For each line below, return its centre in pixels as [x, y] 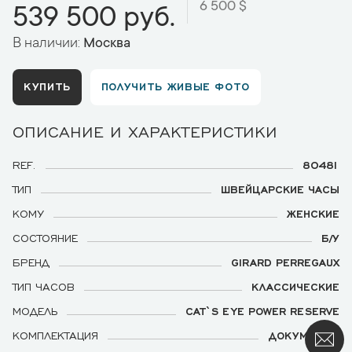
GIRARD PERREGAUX [285, 262]
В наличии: [48, 44]
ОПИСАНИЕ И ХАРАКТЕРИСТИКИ [145, 131]
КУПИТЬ [47, 86]
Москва [107, 44]
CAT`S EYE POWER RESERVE [262, 310]
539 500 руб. [94, 20]
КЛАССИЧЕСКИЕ [295, 286]
